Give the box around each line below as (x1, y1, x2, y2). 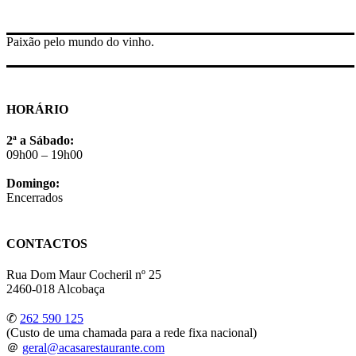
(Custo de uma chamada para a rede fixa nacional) (6, 325, 257, 339)
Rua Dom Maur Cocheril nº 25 (6, 267, 161, 281)
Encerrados (6, 191, 63, 205)
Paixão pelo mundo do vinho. (6, 34, 154, 48)
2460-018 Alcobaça (6, 281, 105, 296)
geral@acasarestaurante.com (22, 340, 164, 354)
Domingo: (6, 176, 60, 191)
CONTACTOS (6, 236, 87, 250)
